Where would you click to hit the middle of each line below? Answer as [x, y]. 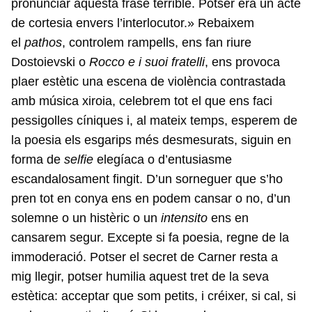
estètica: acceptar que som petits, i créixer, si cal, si [154, 296]
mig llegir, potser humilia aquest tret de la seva [140, 277]
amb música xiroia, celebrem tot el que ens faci [142, 101]
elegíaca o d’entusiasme [163, 160]
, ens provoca [242, 62]
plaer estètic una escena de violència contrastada [148, 82]
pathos [43, 43]
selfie [79, 160]
